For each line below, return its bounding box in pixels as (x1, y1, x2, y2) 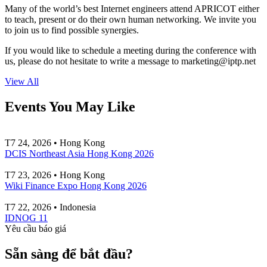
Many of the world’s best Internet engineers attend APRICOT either (5, 3, 259, 14)
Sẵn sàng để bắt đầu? (5, 246, 133, 262)
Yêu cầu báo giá (5, 223, 66, 234)
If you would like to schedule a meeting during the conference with (5, 45, 256, 55)
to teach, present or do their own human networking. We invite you (5, 14, 256, 24)
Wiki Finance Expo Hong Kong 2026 (5, 180, 147, 191)
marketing (181, 55, 219, 66)
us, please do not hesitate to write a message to (5, 55, 181, 66)
